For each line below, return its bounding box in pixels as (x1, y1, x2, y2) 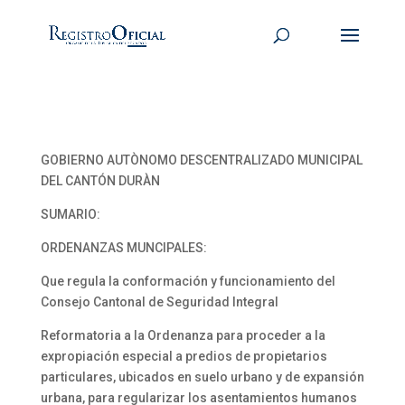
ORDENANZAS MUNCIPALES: (40, 240, 207, 255)
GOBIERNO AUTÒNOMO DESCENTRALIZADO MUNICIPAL (40, 153, 363, 167)
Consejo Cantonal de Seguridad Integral (40, 295, 278, 309)
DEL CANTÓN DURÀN (40, 174, 160, 188)
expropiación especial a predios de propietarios (40, 349, 327, 363)
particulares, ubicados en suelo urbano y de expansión (40, 370, 364, 384)
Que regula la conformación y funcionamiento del (40, 274, 335, 288)
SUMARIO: (40, 207, 100, 221)
